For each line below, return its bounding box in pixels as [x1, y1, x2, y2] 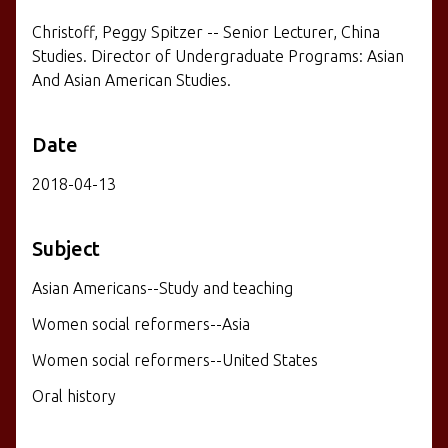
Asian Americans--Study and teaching [32, 278, 293, 297]
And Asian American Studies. [32, 70, 231, 89]
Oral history [32, 386, 116, 405]
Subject [32, 236, 100, 260]
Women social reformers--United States [32, 350, 318, 369]
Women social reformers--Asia [32, 314, 250, 333]
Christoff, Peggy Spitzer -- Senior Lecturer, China [32, 22, 380, 41]
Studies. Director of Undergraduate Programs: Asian [32, 46, 404, 65]
